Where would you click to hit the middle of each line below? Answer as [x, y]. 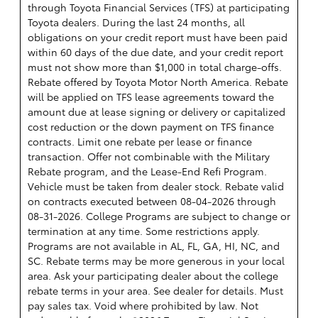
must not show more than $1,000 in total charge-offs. [155, 67]
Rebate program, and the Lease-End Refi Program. [147, 171]
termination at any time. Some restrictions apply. [144, 231]
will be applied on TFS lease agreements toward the [151, 97]
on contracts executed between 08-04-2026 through [152, 201]
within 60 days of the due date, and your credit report [155, 52]
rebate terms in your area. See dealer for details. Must [155, 291]
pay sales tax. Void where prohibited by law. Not [143, 306]
